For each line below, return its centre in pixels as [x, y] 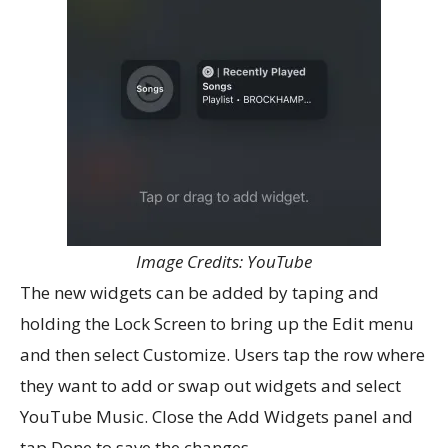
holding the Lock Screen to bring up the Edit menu [217, 323]
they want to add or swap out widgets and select [210, 385]
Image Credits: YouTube [224, 261]
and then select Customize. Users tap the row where [222, 354]
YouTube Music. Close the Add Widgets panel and [216, 416]
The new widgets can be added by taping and [199, 292]
